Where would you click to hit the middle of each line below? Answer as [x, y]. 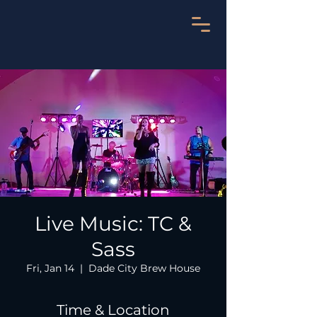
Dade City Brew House [144, 268]
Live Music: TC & [113, 224]
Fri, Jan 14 [50, 268]
